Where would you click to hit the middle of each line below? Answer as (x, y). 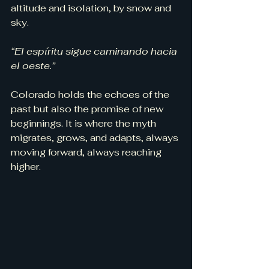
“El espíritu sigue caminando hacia (95, 52)
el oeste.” (33, 66)
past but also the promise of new (88, 109)
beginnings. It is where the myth (85, 124)
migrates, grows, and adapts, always (96, 138)
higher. (26, 167)
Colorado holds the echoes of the (91, 95)
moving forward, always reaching (87, 153)
